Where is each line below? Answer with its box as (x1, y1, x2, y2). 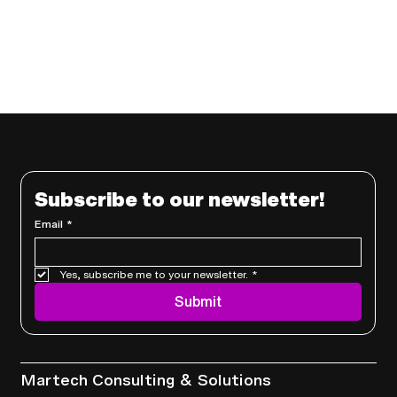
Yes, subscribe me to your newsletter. (58, 268, 248, 280)
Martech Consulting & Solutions (19, 372, 271, 387)
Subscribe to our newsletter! (34, 189, 324, 209)
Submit (174, 293, 222, 308)
